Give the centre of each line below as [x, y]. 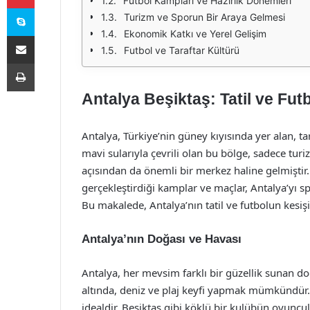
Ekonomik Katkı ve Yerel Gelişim [195, 34]
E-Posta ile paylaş [47, 35]
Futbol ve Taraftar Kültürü [182, 50]
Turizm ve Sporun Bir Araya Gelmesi [204, 17]
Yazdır [47, 63]
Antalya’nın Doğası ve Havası [162, 239]
